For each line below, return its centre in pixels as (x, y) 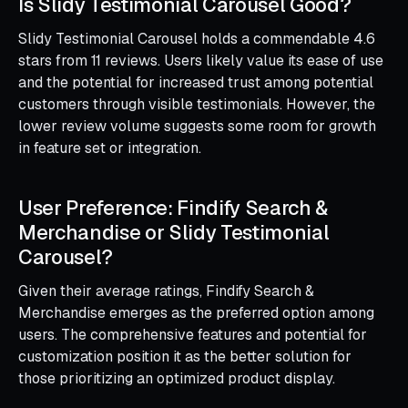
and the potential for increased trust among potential (196, 82)
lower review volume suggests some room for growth (197, 126)
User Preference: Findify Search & (173, 207)
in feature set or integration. (110, 148)
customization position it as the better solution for (185, 356)
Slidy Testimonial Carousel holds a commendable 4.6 (197, 38)
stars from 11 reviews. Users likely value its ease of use (201, 60)
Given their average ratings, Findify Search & (166, 291)
